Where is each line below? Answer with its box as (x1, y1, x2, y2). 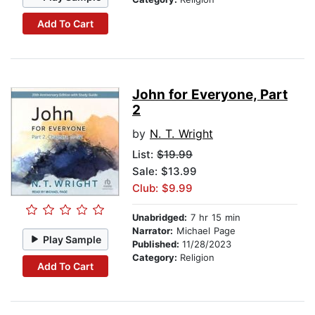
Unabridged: (132, 212, 187, 224)
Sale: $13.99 (132, 165, 197, 179)
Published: (132, 238, 182, 250)
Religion (180, 252, 214, 264)
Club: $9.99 (132, 181, 193, 195)
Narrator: (132, 225, 173, 237)
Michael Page (173, 225, 236, 237)
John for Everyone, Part (132, 86, 288, 103)
